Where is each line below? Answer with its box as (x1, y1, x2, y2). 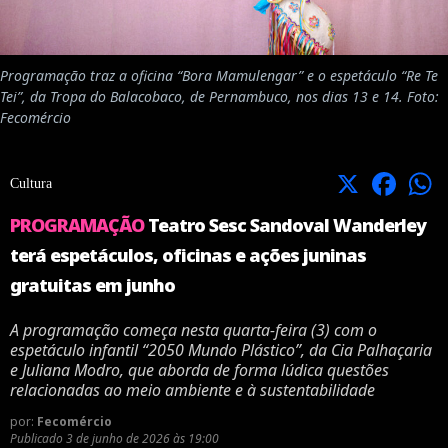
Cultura (10, 176, 52, 192)
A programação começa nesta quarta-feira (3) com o (10, 319, 377, 342)
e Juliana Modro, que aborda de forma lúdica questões (10, 359, 389, 382)
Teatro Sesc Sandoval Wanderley (148, 213, 426, 238)
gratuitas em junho (10, 273, 175, 298)
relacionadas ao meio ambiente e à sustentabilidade (10, 379, 375, 402)
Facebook (408, 175, 422, 191)
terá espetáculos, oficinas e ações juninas (10, 243, 366, 268)
